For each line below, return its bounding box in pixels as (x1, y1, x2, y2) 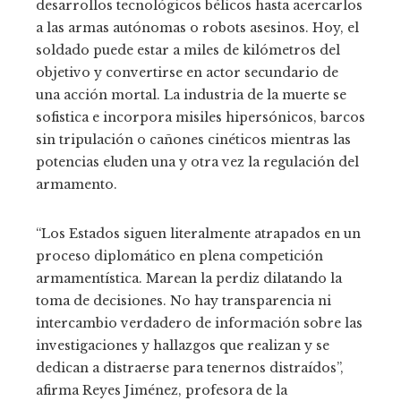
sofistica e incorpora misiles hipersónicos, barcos (36, 109, 365, 126)
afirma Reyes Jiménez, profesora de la (36, 382, 287, 399)
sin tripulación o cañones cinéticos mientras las (36, 132, 351, 149)
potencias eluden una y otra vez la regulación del (36, 154, 359, 171)
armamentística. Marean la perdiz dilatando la (36, 270, 342, 287)
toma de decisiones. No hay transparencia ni (36, 293, 331, 310)
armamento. (36, 176, 117, 193)
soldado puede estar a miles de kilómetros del (36, 42, 340, 59)
